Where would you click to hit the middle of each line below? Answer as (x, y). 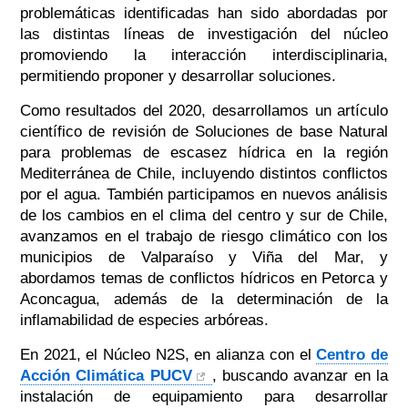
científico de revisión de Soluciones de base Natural (204, 132)
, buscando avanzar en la (300, 376)
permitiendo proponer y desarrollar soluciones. (178, 76)
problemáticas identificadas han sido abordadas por (204, 14)
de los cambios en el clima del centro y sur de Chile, (204, 216)
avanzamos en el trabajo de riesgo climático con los (204, 237)
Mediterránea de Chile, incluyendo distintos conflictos (204, 174)
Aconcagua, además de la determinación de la (204, 300)
